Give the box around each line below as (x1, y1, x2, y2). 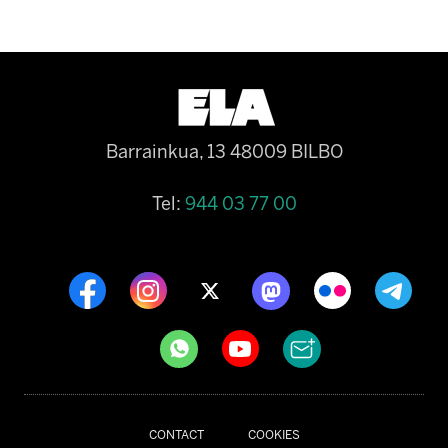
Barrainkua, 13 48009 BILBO (105, 140, 343, 163)
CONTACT (148, 427, 204, 442)
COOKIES (247, 427, 300, 442)
